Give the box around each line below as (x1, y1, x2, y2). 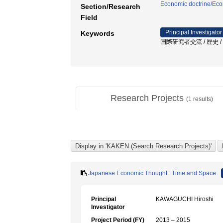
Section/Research (81, 2, 140, 10)
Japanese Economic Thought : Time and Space (88, 170, 216, 177)
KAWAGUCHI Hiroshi (156, 196, 214, 203)
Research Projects (110, 93, 186, 103)
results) (191, 96, 213, 103)
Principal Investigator (165, 29, 222, 36)
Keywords (81, 29, 114, 37)
